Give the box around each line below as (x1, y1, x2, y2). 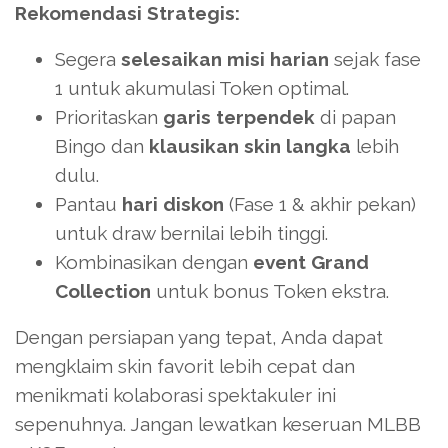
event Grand (253, 251, 369, 274)
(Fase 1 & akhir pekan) (224, 193, 416, 216)
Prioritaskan (55, 106, 163, 129)
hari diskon (122, 193, 224, 216)
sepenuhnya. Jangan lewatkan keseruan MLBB (15, 413, 421, 436)
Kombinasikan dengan (55, 251, 253, 274)
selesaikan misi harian (121, 48, 329, 71)
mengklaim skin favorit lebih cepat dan (15, 355, 355, 378)
